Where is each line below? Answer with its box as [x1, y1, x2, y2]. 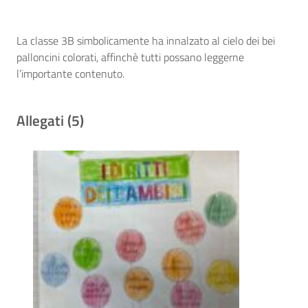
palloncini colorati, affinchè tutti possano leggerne [16, 49, 244, 66]
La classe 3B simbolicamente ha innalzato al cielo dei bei [16, 32, 275, 49]
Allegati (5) [16, 109, 84, 132]
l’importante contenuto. [16, 65, 124, 82]
